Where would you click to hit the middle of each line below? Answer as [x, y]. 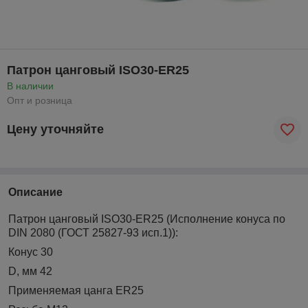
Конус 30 [31, 252]
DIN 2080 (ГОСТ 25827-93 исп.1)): [93, 232]
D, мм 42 [30, 271]
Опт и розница [40, 100]
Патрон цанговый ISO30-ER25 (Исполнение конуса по [147, 219]
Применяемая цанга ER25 [76, 290]
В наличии [30, 86]
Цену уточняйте [55, 130]
